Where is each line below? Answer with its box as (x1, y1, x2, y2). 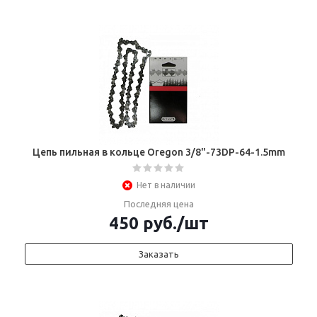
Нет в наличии (137, 180, 195, 190)
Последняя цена (124, 199, 194, 209)
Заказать (139, 249, 179, 259)
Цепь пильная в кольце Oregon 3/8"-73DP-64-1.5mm (33, 146, 285, 158)
